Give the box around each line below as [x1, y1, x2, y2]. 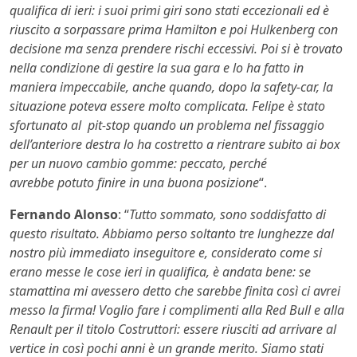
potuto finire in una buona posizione [57, 174, 259, 192]
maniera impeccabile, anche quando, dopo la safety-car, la [10, 78, 333, 96]
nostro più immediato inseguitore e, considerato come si [10, 244, 322, 262]
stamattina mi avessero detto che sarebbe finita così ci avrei [10, 282, 340, 300]
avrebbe [10, 174, 57, 192]
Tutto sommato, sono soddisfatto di [129, 206, 326, 224]
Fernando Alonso [10, 206, 118, 224]
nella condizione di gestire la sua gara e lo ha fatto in [10, 59, 304, 77]
